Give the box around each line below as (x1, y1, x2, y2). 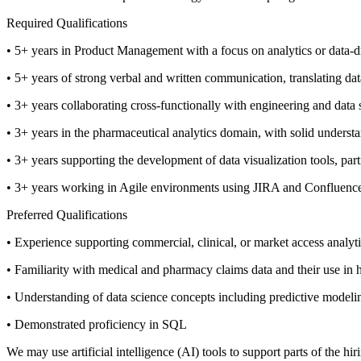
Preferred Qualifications (6, 208, 127, 222)
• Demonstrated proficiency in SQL (6, 317, 187, 332)
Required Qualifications (6, 16, 127, 31)
